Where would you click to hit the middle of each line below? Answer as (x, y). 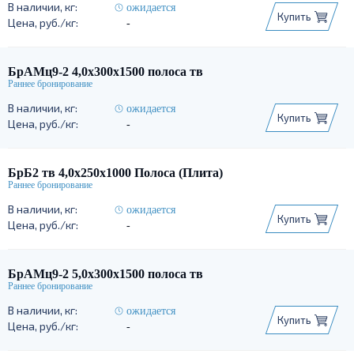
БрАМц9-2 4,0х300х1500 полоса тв (105, 72)
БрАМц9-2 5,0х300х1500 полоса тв (105, 274)
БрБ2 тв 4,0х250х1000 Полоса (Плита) (115, 173)
